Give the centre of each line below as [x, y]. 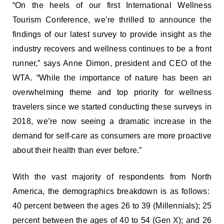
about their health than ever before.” [77, 150]
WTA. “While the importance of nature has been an [112, 78]
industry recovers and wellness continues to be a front [112, 49]
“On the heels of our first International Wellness [112, 5]
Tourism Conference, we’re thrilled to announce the [112, 20]
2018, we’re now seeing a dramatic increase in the [112, 121]
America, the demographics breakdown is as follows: [112, 191]
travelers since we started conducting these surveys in [112, 107]
